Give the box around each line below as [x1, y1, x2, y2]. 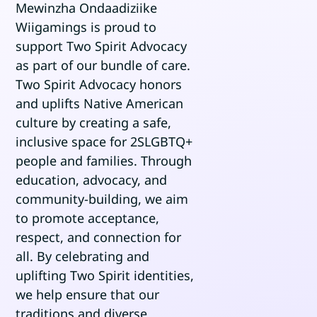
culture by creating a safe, [16, 114, 172, 132]
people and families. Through [16, 152, 192, 170]
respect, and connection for [16, 229, 182, 246]
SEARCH [81, 75, 132, 91]
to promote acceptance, [16, 209, 160, 227]
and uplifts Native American [16, 95, 184, 113]
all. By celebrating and [16, 248, 150, 265]
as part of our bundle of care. [16, 57, 191, 74]
